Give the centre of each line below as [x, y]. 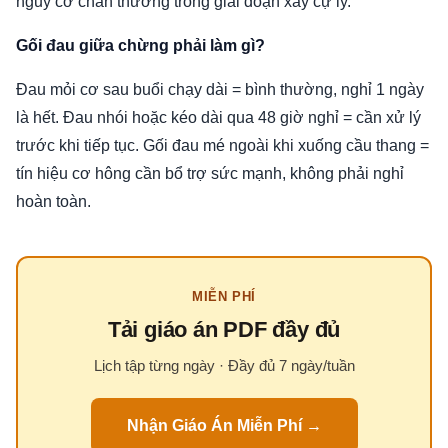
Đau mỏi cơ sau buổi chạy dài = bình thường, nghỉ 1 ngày [220, 89]
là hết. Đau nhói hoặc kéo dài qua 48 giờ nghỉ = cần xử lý [218, 117]
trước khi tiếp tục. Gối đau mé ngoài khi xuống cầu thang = [222, 145]
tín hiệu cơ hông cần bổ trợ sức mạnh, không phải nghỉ [210, 173]
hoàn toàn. [53, 201]
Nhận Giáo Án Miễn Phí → [224, 425]
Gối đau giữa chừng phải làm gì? [140, 45]
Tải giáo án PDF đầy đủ [224, 329]
